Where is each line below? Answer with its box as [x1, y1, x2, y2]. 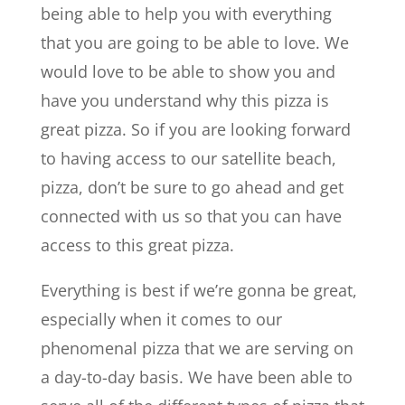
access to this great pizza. [40, 234, 234, 256]
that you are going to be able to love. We [40, 32, 349, 53]
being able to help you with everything [40, 3, 332, 24]
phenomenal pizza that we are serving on [40, 337, 353, 359]
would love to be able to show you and [40, 61, 335, 82]
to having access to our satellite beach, [40, 147, 336, 169]
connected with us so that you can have [40, 205, 342, 227]
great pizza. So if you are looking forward [40, 118, 351, 140]
